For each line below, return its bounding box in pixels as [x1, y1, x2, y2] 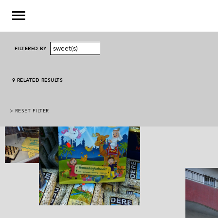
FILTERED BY [15, 45, 47, 52]
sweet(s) [53, 44, 78, 53]
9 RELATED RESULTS [12, 77, 63, 83]
